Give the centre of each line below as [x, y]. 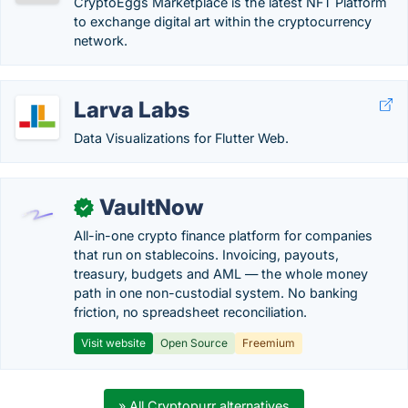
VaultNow [151, 207]
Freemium [269, 343]
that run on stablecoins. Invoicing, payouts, [206, 255]
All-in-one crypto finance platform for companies [223, 235]
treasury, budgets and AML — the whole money [221, 274]
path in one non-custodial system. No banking [216, 293]
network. [101, 41]
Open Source [194, 343]
